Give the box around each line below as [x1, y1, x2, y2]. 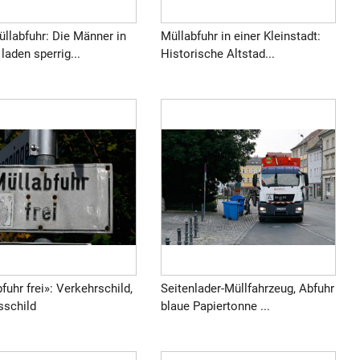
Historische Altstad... [160, 46, 275, 61]
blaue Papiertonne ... [160, 298, 270, 313]
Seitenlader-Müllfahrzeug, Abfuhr [160, 280, 334, 296]
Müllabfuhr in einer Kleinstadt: [160, 28, 321, 43]
